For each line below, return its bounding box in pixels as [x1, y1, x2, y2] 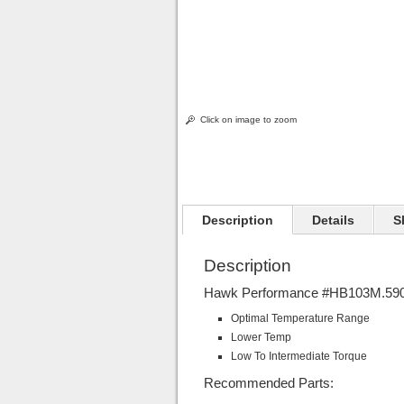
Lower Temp [230, 331, 291, 344]
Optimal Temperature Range [230, 312, 370, 325]
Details [311, 213, 354, 227]
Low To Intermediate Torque [230, 350, 367, 363]
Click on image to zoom [199, 115, 297, 124]
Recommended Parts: [203, 375, 334, 390]
